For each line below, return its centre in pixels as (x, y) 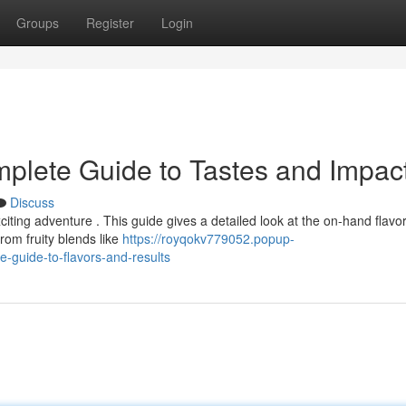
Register (110, 23)
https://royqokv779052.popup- (208, 238)
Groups (38, 23)
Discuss (32, 202)
